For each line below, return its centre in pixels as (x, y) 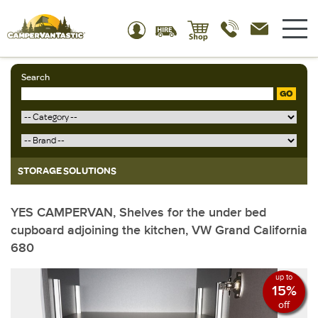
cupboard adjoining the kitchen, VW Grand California (159, 230)
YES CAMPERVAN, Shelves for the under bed (138, 212)
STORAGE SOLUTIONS (67, 171)
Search (35, 77)
